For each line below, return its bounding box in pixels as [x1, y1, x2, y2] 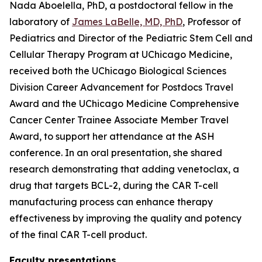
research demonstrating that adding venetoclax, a [9, 163, 239, 175]
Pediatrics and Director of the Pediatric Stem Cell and [9, 32, 253, 44]
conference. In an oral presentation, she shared [9, 147, 222, 158]
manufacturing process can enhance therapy [9, 196, 213, 208]
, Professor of [182, 16, 241, 27]
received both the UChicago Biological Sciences [9, 65, 226, 77]
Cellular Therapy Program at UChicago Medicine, [9, 49, 232, 60]
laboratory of [9, 16, 72, 27]
